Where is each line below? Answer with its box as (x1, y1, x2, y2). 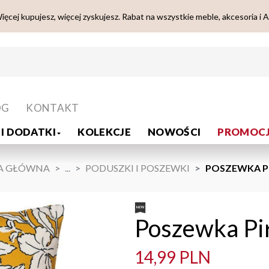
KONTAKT (26, 101, 79, 115)
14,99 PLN (134, 247, 211, 268)
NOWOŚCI (148, 125, 201, 139)
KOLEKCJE (77, 125, 131, 139)
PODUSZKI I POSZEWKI (85, 162, 190, 174)
